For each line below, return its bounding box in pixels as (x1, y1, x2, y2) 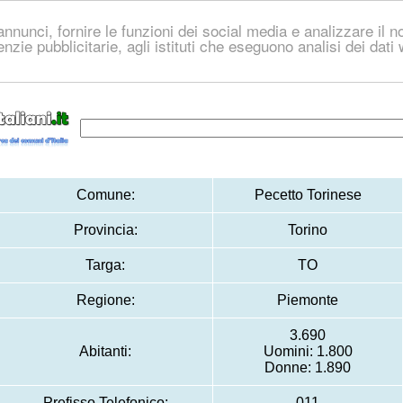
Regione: (76, 292, 135, 308)
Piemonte (277, 292, 338, 308)
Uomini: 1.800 (263, 344, 353, 359)
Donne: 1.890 (264, 360, 351, 375)
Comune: (76, 187, 135, 202)
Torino (288, 222, 327, 237)
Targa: (85, 257, 125, 273)
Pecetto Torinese (254, 187, 362, 202)
